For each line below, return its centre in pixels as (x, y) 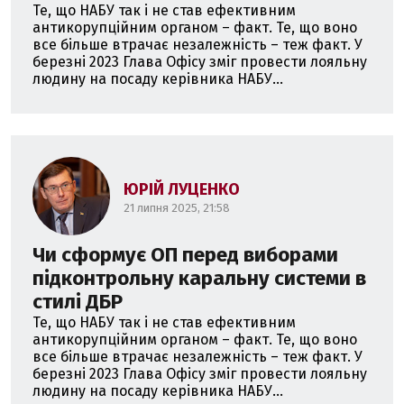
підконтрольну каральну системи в (199, 278)
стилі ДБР (78, 301)
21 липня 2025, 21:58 (177, 207)
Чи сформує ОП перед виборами (185, 254)
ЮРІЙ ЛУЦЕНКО (182, 189)
